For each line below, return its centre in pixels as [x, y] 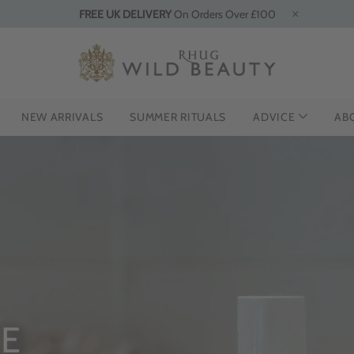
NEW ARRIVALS [62, 117]
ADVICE [274, 117]
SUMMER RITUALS [178, 117]
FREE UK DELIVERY [125, 14]
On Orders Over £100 [223, 14]
